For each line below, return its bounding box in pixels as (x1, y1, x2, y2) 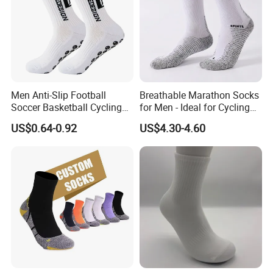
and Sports (139, 113, 186, 127)
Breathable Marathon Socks (139, 88, 259, 102)
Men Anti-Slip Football (11, 88, 107, 102)
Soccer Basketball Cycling (11, 101, 122, 115)
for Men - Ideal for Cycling (139, 101, 250, 115)
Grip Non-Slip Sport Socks (11, 113, 122, 127)
